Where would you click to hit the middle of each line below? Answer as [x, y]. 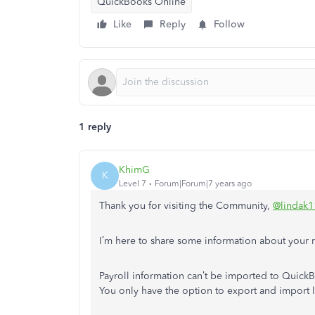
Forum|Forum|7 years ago [203, 183]
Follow [229, 24]
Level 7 [133, 183]
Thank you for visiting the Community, [186, 206]
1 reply [95, 127]
